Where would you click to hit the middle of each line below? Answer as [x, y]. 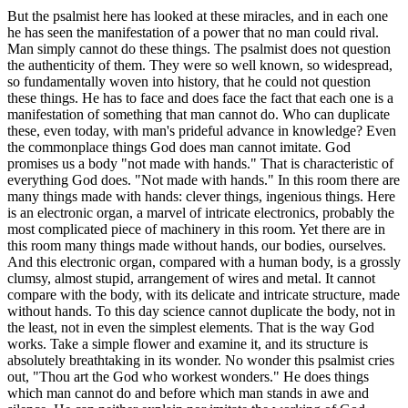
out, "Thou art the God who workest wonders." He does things [188, 377]
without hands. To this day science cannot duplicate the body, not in [201, 311]
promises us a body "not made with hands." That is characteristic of [200, 164]
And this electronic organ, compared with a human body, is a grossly [204, 262]
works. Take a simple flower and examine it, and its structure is [188, 344]
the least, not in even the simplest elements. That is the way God [191, 328]
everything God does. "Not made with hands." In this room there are [204, 180]
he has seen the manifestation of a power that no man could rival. [193, 33]
